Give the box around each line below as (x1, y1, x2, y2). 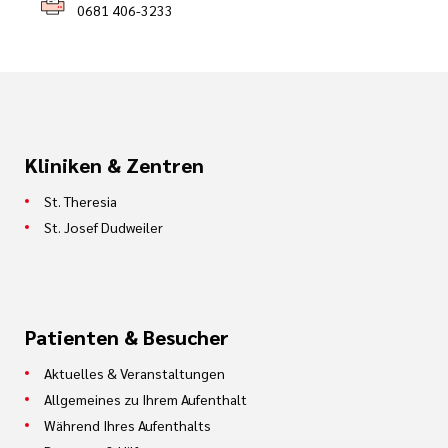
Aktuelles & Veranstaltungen (44, 364, 225, 382)
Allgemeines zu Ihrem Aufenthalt (44, 390, 247, 408)
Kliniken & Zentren (25, 152, 204, 178)
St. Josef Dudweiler (44, 218, 163, 236)
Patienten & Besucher (25, 324, 229, 350)
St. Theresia (44, 192, 117, 210)
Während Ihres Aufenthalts (44, 416, 211, 434)
